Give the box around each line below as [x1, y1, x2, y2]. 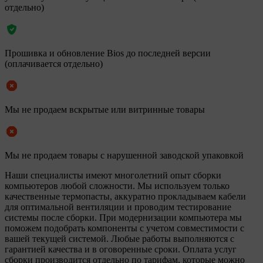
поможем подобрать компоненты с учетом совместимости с [5, 223, 244, 234]
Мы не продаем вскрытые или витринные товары [5, 104, 205, 115]
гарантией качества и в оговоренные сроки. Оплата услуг [5, 244, 237, 255]
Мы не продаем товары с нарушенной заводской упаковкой [5, 150, 244, 161]
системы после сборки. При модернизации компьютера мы [5, 213, 242, 223]
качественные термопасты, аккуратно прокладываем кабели [5, 191, 246, 202]
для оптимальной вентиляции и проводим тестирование [5, 202, 231, 213]
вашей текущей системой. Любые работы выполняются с [5, 234, 234, 244]
